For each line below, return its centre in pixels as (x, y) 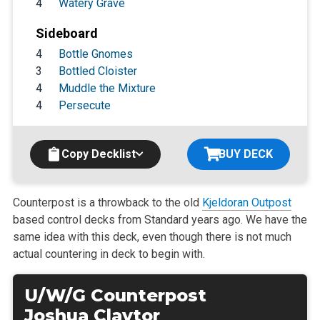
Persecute (84, 105)
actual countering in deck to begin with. (109, 254)
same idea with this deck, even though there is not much (152, 236)
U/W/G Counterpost (115, 295)
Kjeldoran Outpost (246, 202)
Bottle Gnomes (95, 54)
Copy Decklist (98, 154)
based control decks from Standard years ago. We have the (160, 219)
